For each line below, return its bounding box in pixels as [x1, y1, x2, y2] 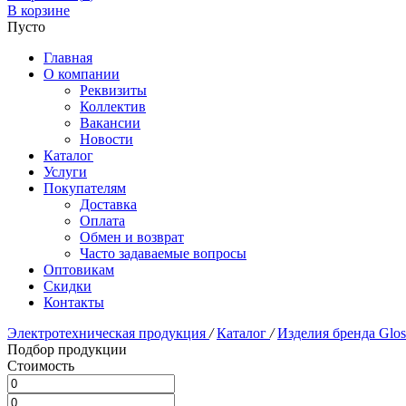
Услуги [43, 164, 87, 179]
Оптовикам [43, 262, 114, 277]
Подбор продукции [7, 342, 127, 357]
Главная [43, 50, 92, 65]
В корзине [7, 3, 70, 18]
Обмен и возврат [80, 229, 184, 245]
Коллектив [80, 99, 146, 114]
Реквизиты [80, 82, 147, 98]
